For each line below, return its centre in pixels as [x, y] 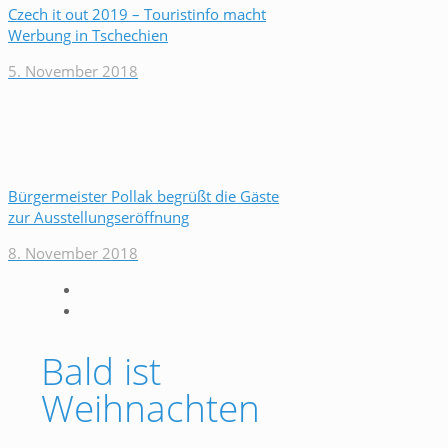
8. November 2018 [73, 253]
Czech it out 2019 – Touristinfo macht [137, 14]
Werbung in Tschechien [88, 35]
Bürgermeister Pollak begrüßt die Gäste [143, 196]
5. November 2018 [73, 71]
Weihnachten [150, 407]
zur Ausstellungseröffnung [98, 217]
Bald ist [101, 370]
